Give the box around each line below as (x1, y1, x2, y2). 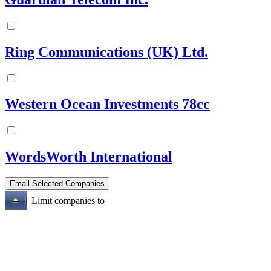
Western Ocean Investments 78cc (5, 96, 210, 113)
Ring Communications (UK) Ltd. (5, 44, 208, 60)
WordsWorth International (5, 149, 172, 165)
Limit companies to (31, 195, 105, 206)
